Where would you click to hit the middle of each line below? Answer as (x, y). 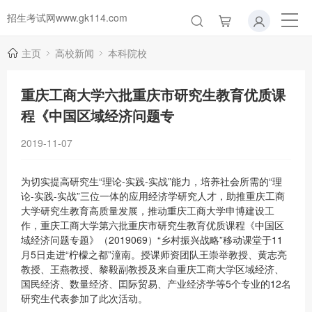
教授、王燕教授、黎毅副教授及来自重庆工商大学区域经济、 (153, 269)
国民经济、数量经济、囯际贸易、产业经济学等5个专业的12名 (156, 283)
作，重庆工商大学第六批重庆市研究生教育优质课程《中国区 (153, 225)
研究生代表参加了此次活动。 (84, 298)
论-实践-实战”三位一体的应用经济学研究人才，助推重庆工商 (153, 196)
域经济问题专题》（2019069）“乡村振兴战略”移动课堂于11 (152, 240)
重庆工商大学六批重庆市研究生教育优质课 (153, 94)
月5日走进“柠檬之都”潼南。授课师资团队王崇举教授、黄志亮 (154, 254)
